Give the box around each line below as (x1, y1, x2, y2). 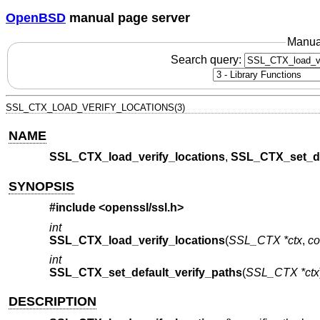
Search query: (170, 53, 244, 66)
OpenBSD (6, 10, 66, 25)
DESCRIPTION (9, 294, 97, 309)
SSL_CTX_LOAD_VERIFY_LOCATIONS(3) (6, 101, 185, 113)
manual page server (66, 10, 190, 25)
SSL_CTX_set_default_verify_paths (49, 266, 242, 279)
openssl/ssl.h (104, 201, 177, 214)
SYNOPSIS (9, 179, 75, 194)
